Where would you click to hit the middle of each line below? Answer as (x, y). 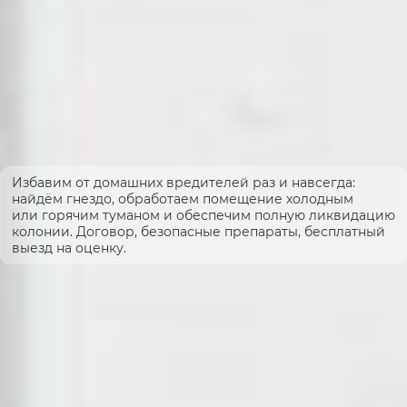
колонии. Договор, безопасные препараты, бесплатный (199, 232)
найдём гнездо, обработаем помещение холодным (183, 199)
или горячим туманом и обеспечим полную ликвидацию (203, 216)
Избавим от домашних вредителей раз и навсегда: (184, 183)
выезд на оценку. (69, 248)
